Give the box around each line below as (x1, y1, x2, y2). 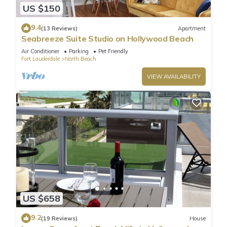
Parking (69, 48, 89, 55)
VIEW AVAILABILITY (147, 73, 201, 81)
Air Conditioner (21, 48, 59, 55)
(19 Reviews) (41, 214, 78, 222)
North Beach (65, 55, 96, 63)
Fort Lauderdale (21, 55, 60, 63)
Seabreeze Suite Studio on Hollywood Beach (21, 33, 194, 44)
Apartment (178, 24, 206, 32)
